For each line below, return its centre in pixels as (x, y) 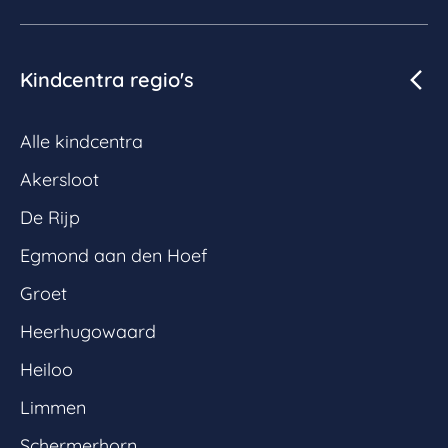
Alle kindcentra (81, 141)
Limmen (53, 407)
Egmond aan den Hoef (113, 255)
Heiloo (46, 369)
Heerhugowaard (88, 331)
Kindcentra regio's (107, 79)
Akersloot (59, 179)
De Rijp (50, 217)
